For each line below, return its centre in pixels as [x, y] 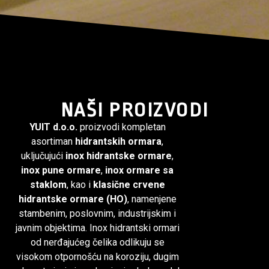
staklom [48, 185]
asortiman [53, 142]
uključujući [44, 156]
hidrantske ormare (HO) [73, 199]
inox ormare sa [140, 171]
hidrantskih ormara [119, 142]
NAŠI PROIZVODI [134, 110]
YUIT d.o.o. [53, 127]
